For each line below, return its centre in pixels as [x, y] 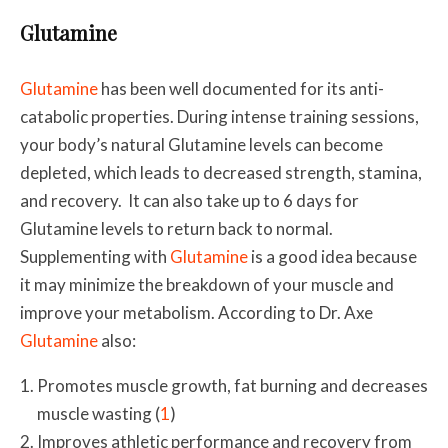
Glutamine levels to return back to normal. [178, 228]
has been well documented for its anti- [241, 88]
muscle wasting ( [98, 413]
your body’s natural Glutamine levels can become [201, 144]
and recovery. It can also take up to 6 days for [189, 200]
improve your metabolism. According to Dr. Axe [196, 312]
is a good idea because [332, 256]
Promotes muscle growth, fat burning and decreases [232, 385]
